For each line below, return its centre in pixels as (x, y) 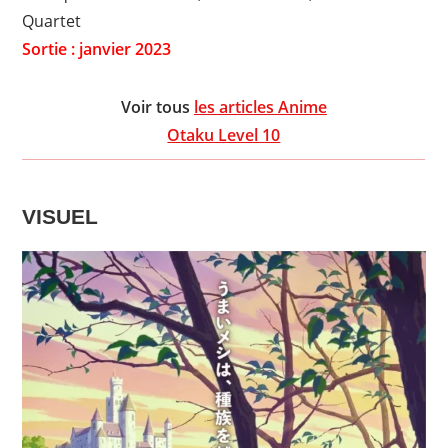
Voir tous (157, 106)
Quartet (52, 20)
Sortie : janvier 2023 (97, 48)
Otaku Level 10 (224, 134)
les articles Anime (260, 106)
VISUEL (60, 216)
